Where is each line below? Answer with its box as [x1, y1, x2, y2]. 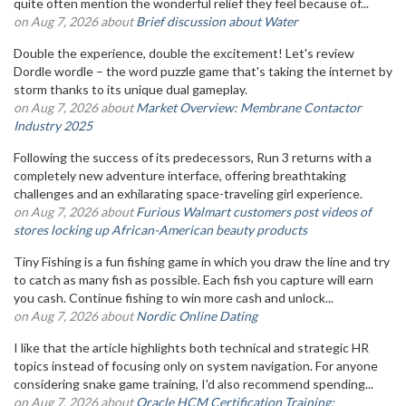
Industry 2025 [14, 118, 92, 133]
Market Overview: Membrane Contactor [136, 100, 362, 115]
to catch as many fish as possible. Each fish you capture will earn [14, 272, 373, 287]
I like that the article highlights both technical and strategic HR [14, 340, 369, 355]
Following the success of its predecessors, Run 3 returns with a [14, 150, 372, 165]
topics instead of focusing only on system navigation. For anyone [14, 358, 378, 373]
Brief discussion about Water [136, 14, 298, 29]
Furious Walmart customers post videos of [136, 204, 372, 219]
